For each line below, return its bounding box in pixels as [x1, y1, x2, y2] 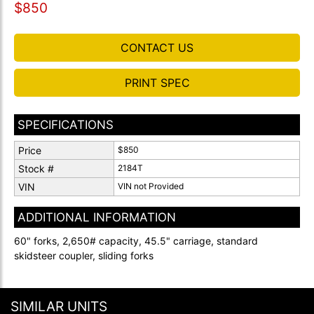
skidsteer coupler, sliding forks [14, 250, 153, 261]
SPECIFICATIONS [18, 118, 114, 132]
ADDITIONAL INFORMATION [18, 210, 176, 224]
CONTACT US [121, 41, 193, 55]
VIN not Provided [118, 181, 184, 191]
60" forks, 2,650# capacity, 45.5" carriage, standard [14, 235, 258, 247]
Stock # [18, 163, 54, 175]
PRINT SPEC [124, 76, 190, 90]
